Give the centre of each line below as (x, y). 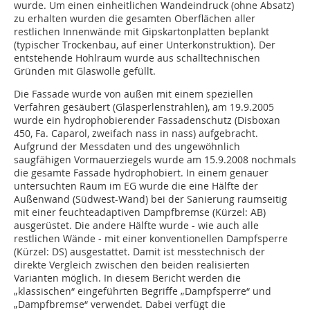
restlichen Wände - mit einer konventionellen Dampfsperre (151, 239)
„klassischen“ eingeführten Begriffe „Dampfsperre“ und (143, 291)
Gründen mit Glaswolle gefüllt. (85, 71)
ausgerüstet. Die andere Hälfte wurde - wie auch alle (136, 226)
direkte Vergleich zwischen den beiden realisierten (132, 265)
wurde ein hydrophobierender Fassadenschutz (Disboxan (147, 120)
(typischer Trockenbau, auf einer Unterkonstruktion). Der (145, 45)
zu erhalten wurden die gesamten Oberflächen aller (135, 19)
